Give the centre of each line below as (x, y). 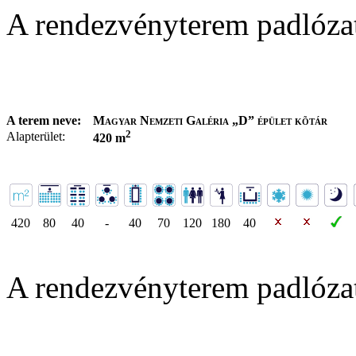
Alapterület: (36, 136)
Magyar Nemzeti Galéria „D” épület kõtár (210, 120)
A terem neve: (44, 120)
